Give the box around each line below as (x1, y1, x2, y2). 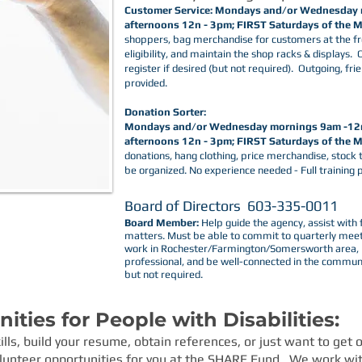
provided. (124, 77, 167, 89)
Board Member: (124, 217, 201, 229)
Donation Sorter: (124, 106, 208, 118)
